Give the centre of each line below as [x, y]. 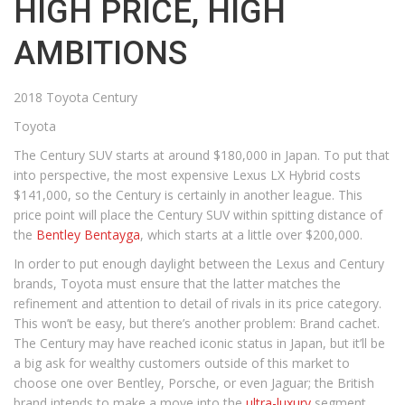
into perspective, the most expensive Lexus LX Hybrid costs [187, 175]
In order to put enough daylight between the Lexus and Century [199, 264]
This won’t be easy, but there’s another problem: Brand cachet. [197, 323]
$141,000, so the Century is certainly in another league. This [188, 195]
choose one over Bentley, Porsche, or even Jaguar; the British [194, 383]
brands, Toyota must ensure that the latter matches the [177, 283]
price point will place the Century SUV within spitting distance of [198, 215]
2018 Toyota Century [75, 97]
